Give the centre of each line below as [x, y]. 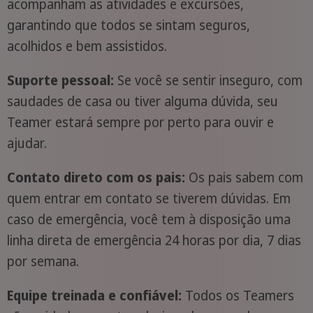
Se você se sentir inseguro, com [208, 80]
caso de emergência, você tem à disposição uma [148, 219]
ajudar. [27, 143]
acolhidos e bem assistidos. [87, 46]
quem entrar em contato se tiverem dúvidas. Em [148, 198]
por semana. [43, 261]
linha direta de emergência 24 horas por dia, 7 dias [154, 240]
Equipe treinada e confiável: [94, 295]
